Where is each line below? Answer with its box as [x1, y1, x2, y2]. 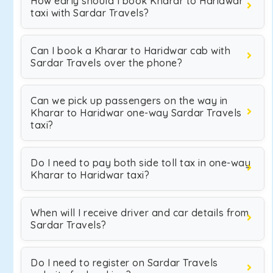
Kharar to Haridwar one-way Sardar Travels [30, 107, 242, 119]
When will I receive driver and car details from [30, 207, 249, 219]
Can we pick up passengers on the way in [30, 94, 228, 107]
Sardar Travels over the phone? [30, 57, 182, 69]
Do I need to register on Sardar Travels [30, 257, 218, 269]
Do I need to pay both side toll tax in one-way [30, 157, 250, 169]
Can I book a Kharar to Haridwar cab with [30, 44, 230, 57]
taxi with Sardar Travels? [30, 7, 149, 19]
